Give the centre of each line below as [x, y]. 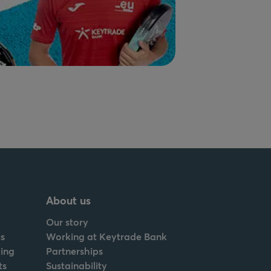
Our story [67, 221]
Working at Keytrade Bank [106, 236]
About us [68, 200]
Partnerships [74, 250]
